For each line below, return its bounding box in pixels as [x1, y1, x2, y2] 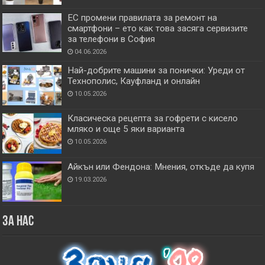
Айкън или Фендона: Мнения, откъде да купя [67, 161, 255, 172]
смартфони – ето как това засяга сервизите [67, 23, 248, 34]
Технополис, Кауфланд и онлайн [67, 76, 201, 87]
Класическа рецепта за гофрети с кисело [67, 113, 238, 124]
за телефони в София [67, 34, 156, 45]
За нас [2, 214, 34, 229]
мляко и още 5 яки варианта [67, 124, 185, 135]
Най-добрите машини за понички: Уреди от [67, 65, 245, 76]
